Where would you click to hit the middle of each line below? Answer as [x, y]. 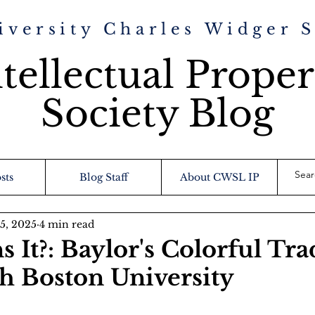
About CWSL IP [219, 177]
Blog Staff [103, 177]
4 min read [67, 224]
